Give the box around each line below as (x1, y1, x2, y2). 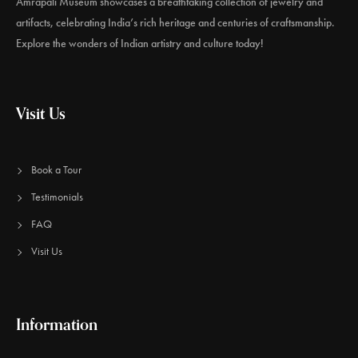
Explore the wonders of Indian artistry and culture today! (16, 37, 264, 50)
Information (16, 314, 97, 334)
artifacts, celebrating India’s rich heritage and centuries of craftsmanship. (16, 16, 335, 30)
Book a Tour (30, 163, 82, 177)
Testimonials (30, 190, 83, 204)
